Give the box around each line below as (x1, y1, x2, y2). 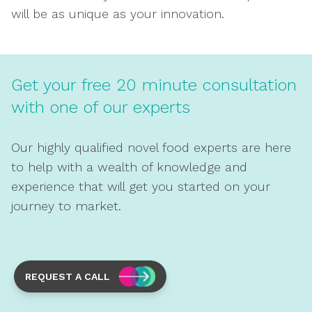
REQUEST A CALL (25, 271, 110, 282)
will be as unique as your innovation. (11, 6, 224, 21)
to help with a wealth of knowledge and (11, 159, 247, 174)
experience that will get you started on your (11, 179, 270, 194)
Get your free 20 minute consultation (11, 75, 297, 95)
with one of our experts (11, 97, 190, 117)
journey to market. (11, 198, 121, 213)
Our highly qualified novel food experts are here (11, 140, 291, 155)
